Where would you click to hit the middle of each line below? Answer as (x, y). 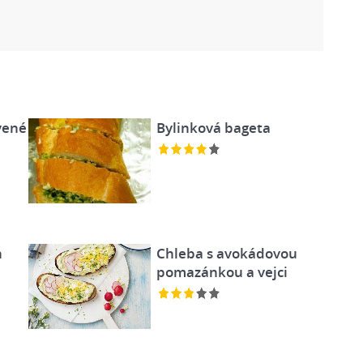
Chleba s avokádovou (226, 253)
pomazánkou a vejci (222, 271)
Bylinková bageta (213, 128)
